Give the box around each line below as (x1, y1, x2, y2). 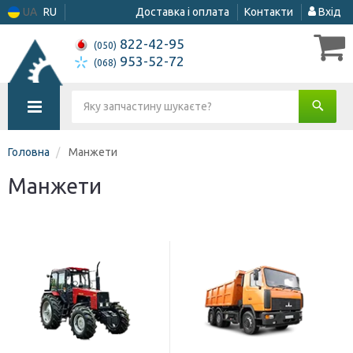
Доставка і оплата (136, 6, 229, 18)
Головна (8, 146, 50, 158)
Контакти (244, 6, 293, 18)
